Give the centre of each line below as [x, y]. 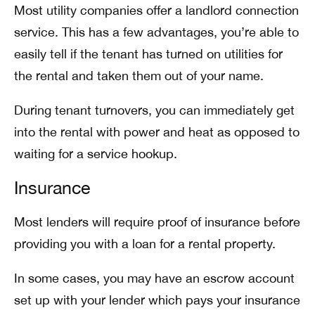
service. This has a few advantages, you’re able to [156, 32]
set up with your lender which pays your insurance [157, 300]
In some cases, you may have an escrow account [154, 278]
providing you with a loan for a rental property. [145, 244]
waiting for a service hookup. [96, 154]
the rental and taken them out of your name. [139, 76]
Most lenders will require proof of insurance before [157, 222]
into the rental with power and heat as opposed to [157, 132]
